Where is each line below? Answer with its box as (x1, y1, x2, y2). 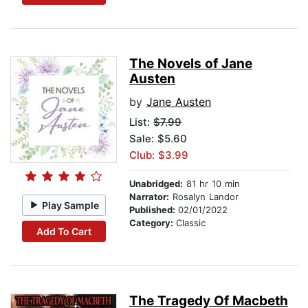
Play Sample (42, 199, 100, 211)
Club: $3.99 (129, 148, 188, 162)
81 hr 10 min (183, 178, 240, 190)
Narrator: (129, 191, 169, 203)
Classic (176, 217, 206, 229)
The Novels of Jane (129, 56, 252, 72)
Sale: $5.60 (129, 132, 187, 146)
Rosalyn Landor (169, 191, 239, 203)
